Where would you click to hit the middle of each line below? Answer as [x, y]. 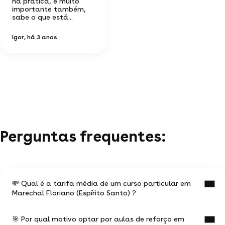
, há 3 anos [41, 37]
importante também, [49, 9]
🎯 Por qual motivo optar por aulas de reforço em [98, 219]
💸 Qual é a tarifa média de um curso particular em [101, 183]
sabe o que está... [42, 17]
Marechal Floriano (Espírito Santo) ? [74, 193]
